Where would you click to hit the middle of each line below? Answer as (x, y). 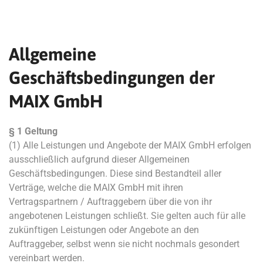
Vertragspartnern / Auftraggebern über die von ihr (110, 202)
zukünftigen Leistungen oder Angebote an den (104, 230)
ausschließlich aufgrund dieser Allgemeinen (99, 159)
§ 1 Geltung (33, 131)
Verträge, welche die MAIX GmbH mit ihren (96, 188)
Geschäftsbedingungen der (112, 77)
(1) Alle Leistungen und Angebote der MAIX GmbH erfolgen (130, 145)
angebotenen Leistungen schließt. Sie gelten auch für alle (127, 216)
